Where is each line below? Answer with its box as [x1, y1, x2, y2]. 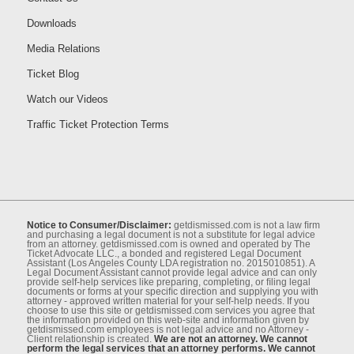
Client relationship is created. [26, 333, 154, 345]
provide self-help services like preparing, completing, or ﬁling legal [26, 276, 311, 288]
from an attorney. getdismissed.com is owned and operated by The [26, 238, 311, 250]
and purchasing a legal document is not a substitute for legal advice [26, 228, 315, 240]
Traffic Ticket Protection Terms [26, 118, 169, 130]
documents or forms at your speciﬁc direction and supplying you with [26, 285, 318, 297]
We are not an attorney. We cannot [153, 333, 307, 345]
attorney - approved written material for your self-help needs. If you [26, 295, 310, 307]
